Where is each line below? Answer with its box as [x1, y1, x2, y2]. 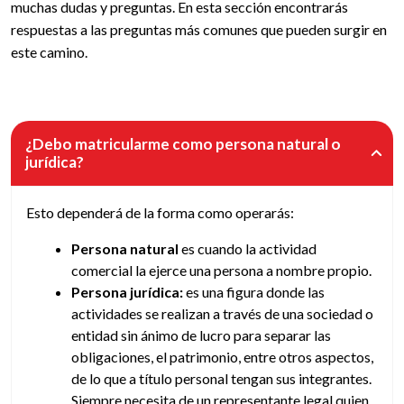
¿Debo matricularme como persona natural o [25, 134, 341, 153]
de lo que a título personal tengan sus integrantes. [71, 370, 372, 387]
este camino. [11, 43, 87, 60]
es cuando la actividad [179, 240, 317, 257]
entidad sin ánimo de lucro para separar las [71, 326, 331, 344]
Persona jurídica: [71, 283, 183, 300]
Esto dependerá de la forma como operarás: [26, 204, 294, 221]
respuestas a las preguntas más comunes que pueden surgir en [11, 21, 387, 38]
